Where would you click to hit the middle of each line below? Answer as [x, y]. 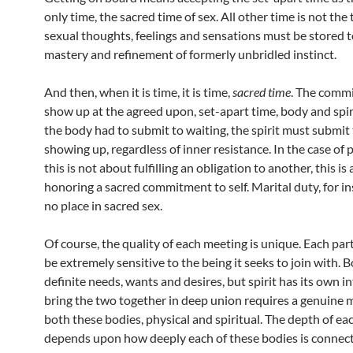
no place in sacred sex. [103, 205]
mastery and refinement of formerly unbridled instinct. [190, 54]
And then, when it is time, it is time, [138, 92]
